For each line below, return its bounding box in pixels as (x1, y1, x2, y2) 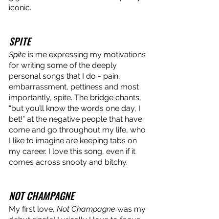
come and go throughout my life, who (9, 125, 148, 134)
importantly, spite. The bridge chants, (9, 92, 143, 102)
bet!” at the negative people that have (9, 114, 144, 124)
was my (115, 204, 148, 214)
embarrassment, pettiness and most (9, 82, 141, 91)
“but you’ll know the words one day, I (9, 103, 142, 113)
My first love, (9, 204, 55, 214)
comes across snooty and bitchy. (9, 157, 130, 167)
